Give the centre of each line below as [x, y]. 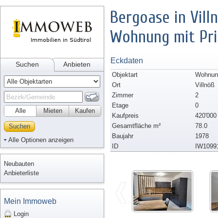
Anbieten [77, 64]
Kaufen [85, 111]
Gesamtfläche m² [136, 126]
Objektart [125, 75]
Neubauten [19, 164]
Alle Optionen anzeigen [41, 140]
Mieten [53, 111]
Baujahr [123, 136]
